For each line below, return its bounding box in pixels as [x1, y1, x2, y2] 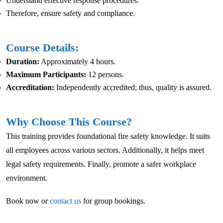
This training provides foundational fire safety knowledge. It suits [6, 132, 210, 141]
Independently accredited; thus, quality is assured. [54, 83, 212, 92]
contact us [50, 197, 81, 206]
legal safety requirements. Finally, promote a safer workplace [6, 160, 196, 169]
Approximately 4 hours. [39, 57, 115, 66]
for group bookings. [81, 197, 145, 206]
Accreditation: [6, 83, 54, 92]
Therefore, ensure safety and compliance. [6, 9, 135, 18]
